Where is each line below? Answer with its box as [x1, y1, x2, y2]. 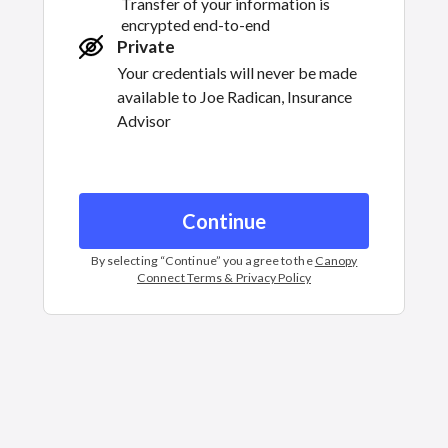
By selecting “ [90, 253, 166, 268]
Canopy [314, 253, 358, 268]
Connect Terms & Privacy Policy [136, 270, 311, 285]
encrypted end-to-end [121, 15, 270, 34]
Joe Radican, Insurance [200, 86, 352, 106]
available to [117, 86, 197, 106]
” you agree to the [215, 253, 313, 268]
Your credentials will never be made [117, 62, 357, 82]
